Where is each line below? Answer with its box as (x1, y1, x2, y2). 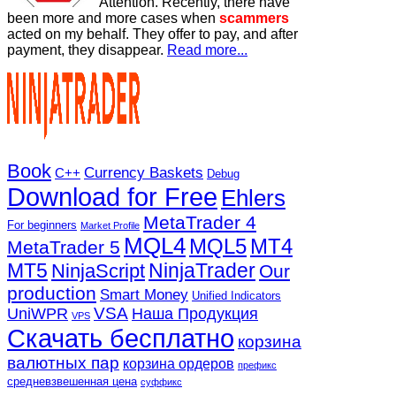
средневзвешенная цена (7, 375, 137, 389)
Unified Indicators (192, 289, 281, 303)
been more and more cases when (7, 11, 219, 27)
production (7, 283, 96, 304)
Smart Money (100, 286, 188, 304)
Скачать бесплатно (7, 324, 234, 354)
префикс (238, 360, 277, 371)
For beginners (7, 218, 77, 232)
